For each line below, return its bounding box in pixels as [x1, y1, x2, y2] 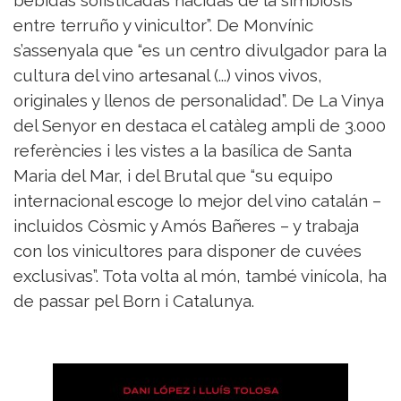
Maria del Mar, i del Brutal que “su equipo [13, 166, 333, 186]
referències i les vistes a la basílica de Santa [13, 141, 352, 161]
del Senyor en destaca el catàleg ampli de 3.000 [13, 115, 386, 136]
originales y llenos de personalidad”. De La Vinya [13, 90, 384, 111]
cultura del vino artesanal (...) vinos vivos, [13, 65, 322, 86]
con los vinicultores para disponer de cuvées [13, 241, 362, 261]
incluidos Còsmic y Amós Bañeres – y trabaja [13, 216, 359, 236]
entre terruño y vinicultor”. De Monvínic [13, 15, 313, 36]
